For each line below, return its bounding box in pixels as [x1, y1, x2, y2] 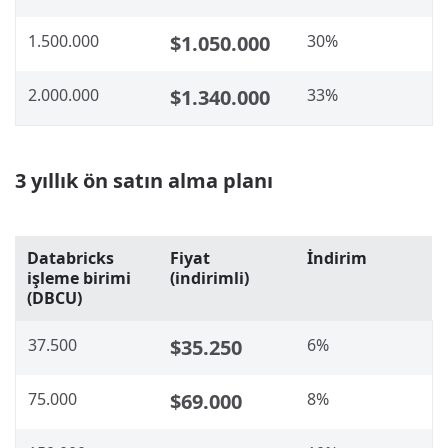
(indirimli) [170, 266, 249, 289]
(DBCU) [27, 286, 82, 309]
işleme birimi [27, 266, 131, 289]
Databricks [27, 246, 114, 269]
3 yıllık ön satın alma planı [15, 166, 273, 194]
